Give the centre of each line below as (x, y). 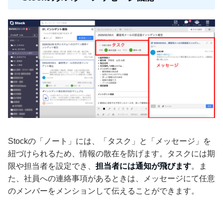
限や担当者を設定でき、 (52, 166)
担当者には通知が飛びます (143, 166)
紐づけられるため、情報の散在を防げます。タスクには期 (111, 154)
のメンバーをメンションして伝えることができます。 (104, 191)
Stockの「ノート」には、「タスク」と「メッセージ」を (110, 141)
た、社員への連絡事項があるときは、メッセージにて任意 (111, 179)
